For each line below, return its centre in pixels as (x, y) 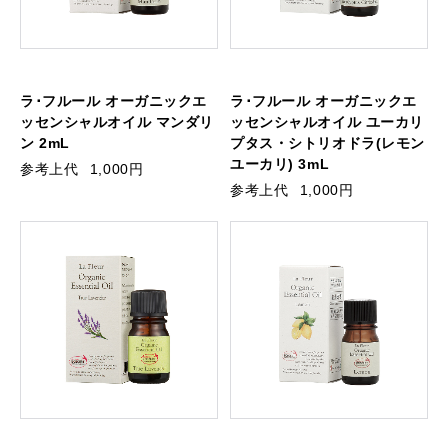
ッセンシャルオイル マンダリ (117, 122)
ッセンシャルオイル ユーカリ (327, 122)
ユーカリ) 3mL (280, 164)
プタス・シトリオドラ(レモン (327, 143)
